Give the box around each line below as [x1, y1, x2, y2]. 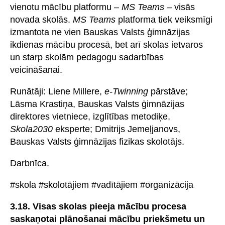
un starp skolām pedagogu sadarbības [10, 52, 164, 62]
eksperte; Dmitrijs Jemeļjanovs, [53, 124, 180, 134]
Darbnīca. [10, 158, 49, 168]
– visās [164, 2, 195, 12]
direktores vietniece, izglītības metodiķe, [10, 111, 170, 122]
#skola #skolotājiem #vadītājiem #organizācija [10, 179, 193, 190]
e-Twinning [104, 86, 148, 96]
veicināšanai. [10, 64, 62, 75]
